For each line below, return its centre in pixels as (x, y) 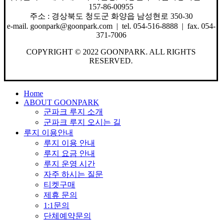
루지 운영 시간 (69, 164)
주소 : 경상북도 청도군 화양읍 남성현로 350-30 (111, 16)
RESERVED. (111, 60)
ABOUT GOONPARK (61, 103)
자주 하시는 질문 (73, 174)
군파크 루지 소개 (73, 112)
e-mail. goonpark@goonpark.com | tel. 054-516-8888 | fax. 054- (111, 26)
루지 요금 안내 (69, 154)
